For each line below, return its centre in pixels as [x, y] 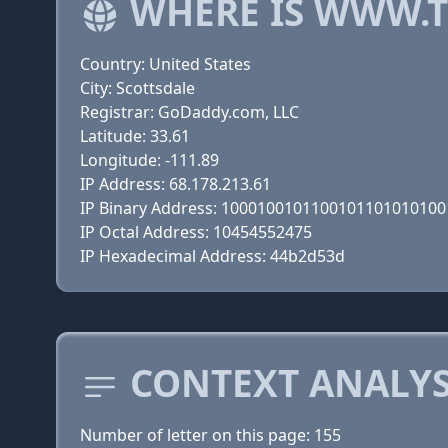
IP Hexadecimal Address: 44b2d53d [212, 256]
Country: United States [165, 64]
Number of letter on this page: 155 [210, 435]
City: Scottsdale [137, 88]
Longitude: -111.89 [149, 160]
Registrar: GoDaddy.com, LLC [189, 112]
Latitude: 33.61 [135, 136]
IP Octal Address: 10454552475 [196, 232]
